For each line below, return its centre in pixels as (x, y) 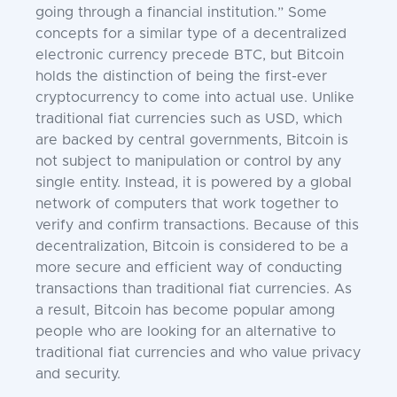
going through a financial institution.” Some (181, 12)
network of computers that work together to (187, 204)
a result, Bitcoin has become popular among (185, 310)
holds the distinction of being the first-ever (181, 76)
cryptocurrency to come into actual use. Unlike (195, 97)
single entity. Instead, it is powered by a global (194, 183)
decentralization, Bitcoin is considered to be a (192, 246)
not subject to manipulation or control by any (188, 161)
